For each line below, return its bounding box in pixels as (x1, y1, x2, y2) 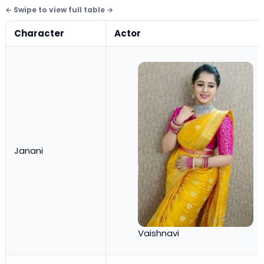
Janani (14, 144, 43, 157)
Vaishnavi (138, 227, 179, 240)
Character (14, 27, 64, 40)
